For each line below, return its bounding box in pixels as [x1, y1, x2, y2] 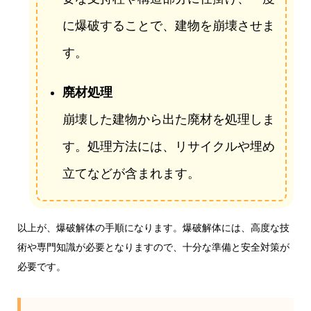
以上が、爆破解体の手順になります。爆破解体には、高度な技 [17, 222, 289, 234]
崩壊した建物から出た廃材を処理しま [62, 112, 275, 127]
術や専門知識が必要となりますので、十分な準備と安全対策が [17, 242, 289, 253]
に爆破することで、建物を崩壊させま [62, 19, 275, 33]
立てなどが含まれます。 [62, 167, 200, 181]
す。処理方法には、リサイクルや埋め [62, 140, 275, 154]
